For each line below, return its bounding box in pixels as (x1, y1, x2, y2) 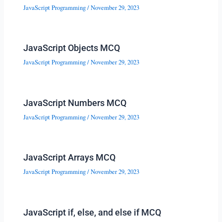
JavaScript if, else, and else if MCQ (23, 207, 162, 218)
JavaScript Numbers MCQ (23, 97, 127, 108)
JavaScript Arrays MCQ (23, 152, 116, 163)
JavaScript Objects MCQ (23, 43, 120, 54)
